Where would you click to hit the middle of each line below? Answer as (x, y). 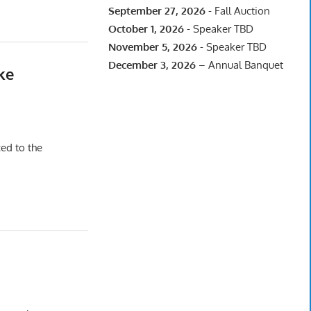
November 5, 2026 (152, 47)
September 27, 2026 (157, 10)
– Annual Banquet (239, 65)
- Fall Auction (237, 10)
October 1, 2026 (146, 28)
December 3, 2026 (152, 65)
